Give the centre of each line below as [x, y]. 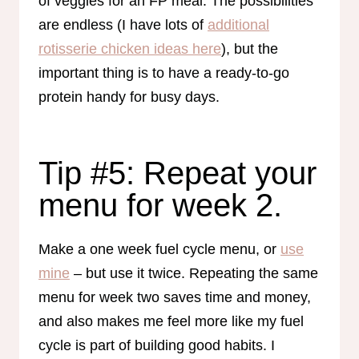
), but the [250, 48]
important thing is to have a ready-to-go [164, 73]
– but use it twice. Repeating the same [194, 273]
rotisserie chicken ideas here [130, 48]
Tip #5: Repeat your [177, 173]
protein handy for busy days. [131, 97]
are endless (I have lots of [123, 24]
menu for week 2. [165, 205]
